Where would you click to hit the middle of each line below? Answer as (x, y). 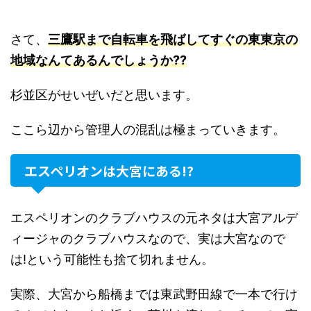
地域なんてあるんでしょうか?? (99, 60)
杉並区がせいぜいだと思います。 (104, 95)
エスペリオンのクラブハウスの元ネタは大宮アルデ (154, 218)
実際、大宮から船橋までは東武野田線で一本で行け (154, 294)
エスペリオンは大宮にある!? (109, 170)
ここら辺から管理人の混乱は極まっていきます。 (148, 129)
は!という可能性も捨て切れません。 (112, 259)
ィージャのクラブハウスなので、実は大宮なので (148, 238)
